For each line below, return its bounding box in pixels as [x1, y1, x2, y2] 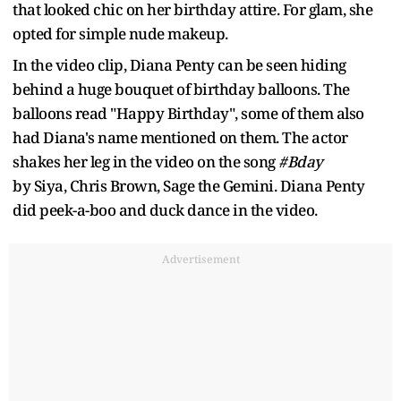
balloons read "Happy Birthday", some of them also [13, 103, 364, 124]
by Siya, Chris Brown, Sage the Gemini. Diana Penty [13, 175, 364, 197]
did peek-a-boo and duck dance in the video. [13, 200, 320, 221]
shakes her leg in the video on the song [13, 151, 278, 173]
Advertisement [161, 252, 240, 268]
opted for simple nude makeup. [13, 23, 231, 45]
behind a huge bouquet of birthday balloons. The [13, 79, 350, 100]
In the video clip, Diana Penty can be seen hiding [13, 55, 346, 76]
